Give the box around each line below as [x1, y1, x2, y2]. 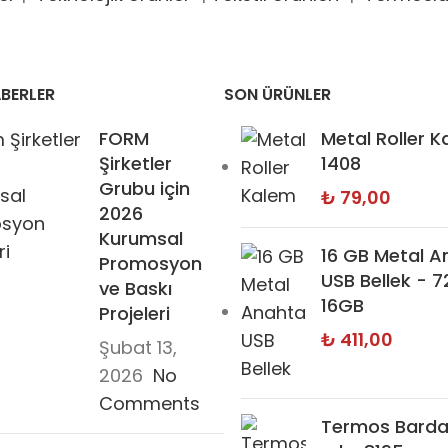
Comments [98, 391, 200, 417]
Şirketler [98, 151, 172, 177]
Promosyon [98, 251, 202, 277]
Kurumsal [98, 226, 183, 252]
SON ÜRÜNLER [224, 83, 331, 107]
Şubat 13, [98, 335, 177, 361]
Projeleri [98, 301, 170, 327]
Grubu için [98, 176, 190, 202]
